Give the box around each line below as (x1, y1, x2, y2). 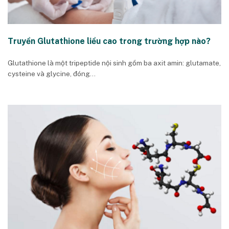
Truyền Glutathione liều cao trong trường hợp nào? (8, 36, 211, 47)
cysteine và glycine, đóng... (8, 69, 96, 78)
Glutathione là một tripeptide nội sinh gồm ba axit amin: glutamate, (8, 58, 221, 67)
